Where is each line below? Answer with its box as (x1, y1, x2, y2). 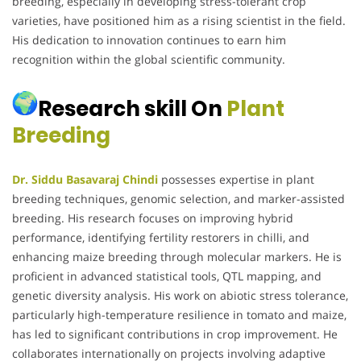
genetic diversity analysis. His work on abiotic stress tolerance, (12, 287, 348, 303)
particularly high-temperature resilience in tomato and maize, (12, 306, 346, 322)
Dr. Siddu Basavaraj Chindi (12, 171, 158, 187)
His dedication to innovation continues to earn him (12, 31, 286, 48)
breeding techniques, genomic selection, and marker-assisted (12, 190, 345, 206)
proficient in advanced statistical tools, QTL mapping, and (12, 268, 322, 284)
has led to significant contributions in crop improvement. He (12, 326, 338, 342)
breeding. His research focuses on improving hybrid (12, 210, 293, 226)
